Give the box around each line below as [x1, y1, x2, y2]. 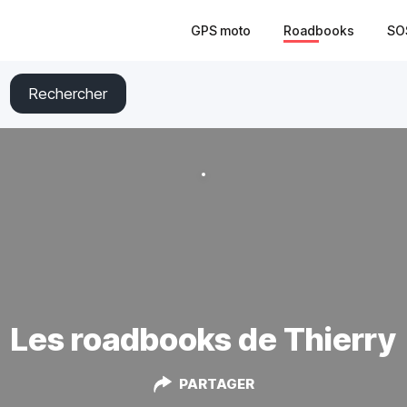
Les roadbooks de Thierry [11, 320, 396, 358]
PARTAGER [178, 375, 254, 392]
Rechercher [29, 84, 107, 103]
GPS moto [191, 22, 251, 38]
